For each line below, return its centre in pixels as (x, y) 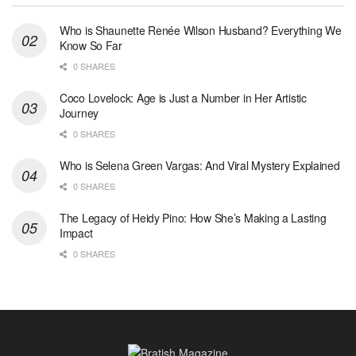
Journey (79, 113)
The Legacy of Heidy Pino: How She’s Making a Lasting (193, 218)
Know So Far (91, 46)
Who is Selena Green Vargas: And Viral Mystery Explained (200, 166)
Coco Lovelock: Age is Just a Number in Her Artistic (183, 98)
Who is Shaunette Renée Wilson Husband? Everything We (201, 31)
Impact (76, 233)
